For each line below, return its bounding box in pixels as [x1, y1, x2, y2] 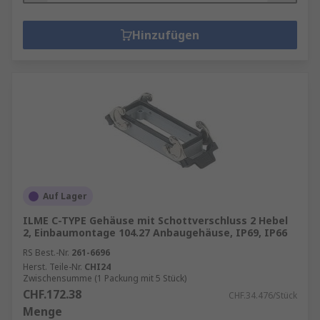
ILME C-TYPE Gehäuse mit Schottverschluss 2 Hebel [23, 214, 288, 227]
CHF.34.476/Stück [229, 289, 297, 301]
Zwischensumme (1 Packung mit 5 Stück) [23, 272, 186, 284]
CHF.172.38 [23, 286, 81, 302]
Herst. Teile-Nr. [23, 261, 82, 273]
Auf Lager [43, 190, 87, 202]
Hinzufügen [132, 27, 199, 43]
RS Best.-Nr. [23, 246, 69, 259]
